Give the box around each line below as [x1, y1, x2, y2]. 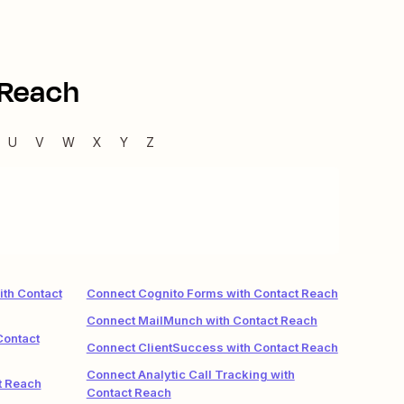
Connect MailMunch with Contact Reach [86, 313, 317, 327]
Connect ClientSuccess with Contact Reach [86, 340, 338, 354]
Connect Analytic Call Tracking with [86, 367, 295, 381]
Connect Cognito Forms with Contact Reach [86, 286, 338, 300]
